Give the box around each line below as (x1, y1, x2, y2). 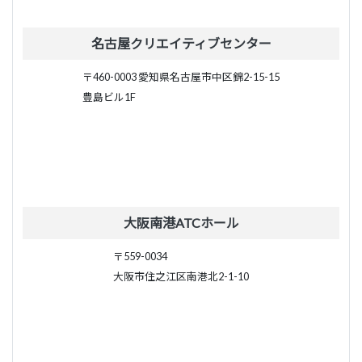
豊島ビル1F (82, 90, 136, 104)
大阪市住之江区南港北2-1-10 (113, 270, 249, 284)
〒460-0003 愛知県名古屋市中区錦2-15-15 (82, 70, 280, 84)
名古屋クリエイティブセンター (90, 36, 271, 52)
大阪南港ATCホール (123, 215, 239, 231)
